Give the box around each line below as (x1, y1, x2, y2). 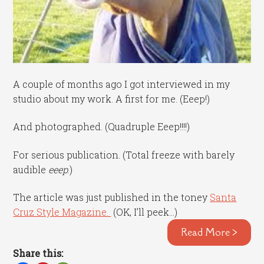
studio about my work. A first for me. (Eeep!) (13, 92, 210, 105)
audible (13, 163, 49, 176)
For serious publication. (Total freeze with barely (13, 148, 235, 161)
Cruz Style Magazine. (13, 206, 111, 219)
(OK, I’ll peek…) (111, 206, 178, 219)
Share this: (13, 247, 64, 260)
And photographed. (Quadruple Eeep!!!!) (13, 120, 190, 133)
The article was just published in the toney (13, 191, 210, 204)
